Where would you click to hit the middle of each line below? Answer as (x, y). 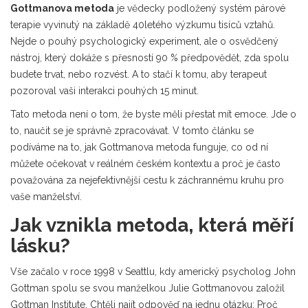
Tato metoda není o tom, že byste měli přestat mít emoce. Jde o (153, 114)
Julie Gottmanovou (211, 288)
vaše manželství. (46, 196)
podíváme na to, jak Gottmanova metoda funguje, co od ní (139, 147)
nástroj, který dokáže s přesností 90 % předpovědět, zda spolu (150, 57)
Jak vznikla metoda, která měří (152, 225)
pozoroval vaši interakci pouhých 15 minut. (104, 90)
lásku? (40, 245)
